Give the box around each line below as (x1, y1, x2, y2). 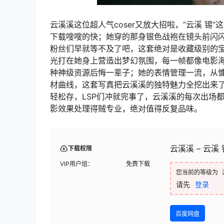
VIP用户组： (60, 160, 93, 168)
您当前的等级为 (176, 168, 218, 176)
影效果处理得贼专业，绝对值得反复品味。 (50, 103, 202, 114)
